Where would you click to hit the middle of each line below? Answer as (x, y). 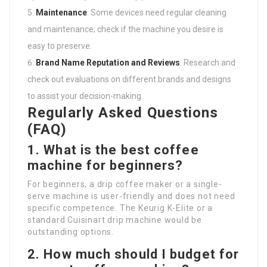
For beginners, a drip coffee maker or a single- (125, 184)
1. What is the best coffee (113, 150)
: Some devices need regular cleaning (157, 13)
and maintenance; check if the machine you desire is (125, 29)
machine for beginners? (105, 165)
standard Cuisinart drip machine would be (115, 220)
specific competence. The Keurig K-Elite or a (120, 208)
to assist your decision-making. (85, 96)
